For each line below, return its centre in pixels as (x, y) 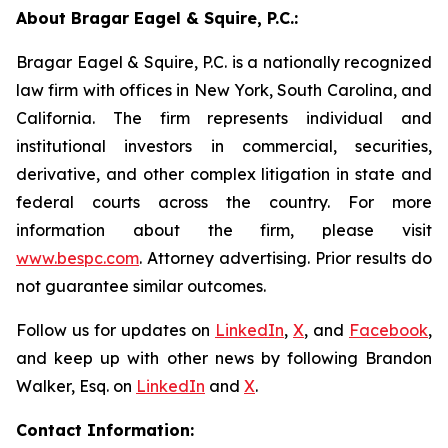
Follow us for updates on (115, 330)
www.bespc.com (77, 258)
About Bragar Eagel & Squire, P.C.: (157, 18)
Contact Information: (105, 430)
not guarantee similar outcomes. (141, 286)
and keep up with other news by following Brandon (224, 358)
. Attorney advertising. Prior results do (285, 258)
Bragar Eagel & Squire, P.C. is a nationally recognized (224, 62)
